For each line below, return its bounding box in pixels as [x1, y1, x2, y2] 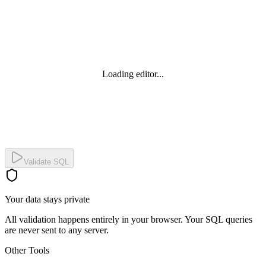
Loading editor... [102, 68, 164, 79]
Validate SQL [24, 157, 69, 166]
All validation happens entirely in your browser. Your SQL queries [5, 214, 252, 224]
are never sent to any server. [5, 224, 109, 235]
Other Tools [5, 245, 49, 255]
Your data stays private [5, 194, 90, 204]
